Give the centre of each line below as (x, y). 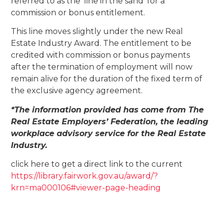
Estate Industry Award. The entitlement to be (101, 43)
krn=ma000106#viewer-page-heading (86, 188)
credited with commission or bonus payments (101, 55)
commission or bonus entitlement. (78, 13)
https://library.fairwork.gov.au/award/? (85, 176)
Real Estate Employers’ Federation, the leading (110, 121)
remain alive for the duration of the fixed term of (107, 79)
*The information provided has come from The (108, 110)
